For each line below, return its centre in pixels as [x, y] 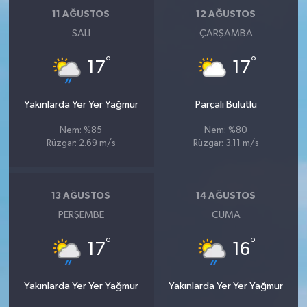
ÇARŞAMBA [226, 33]
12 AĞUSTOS [226, 15]
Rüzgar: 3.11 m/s [226, 143]
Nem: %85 [81, 130]
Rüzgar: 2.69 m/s [81, 143]
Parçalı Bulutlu [226, 104]
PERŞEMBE [81, 214]
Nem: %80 [226, 130]
